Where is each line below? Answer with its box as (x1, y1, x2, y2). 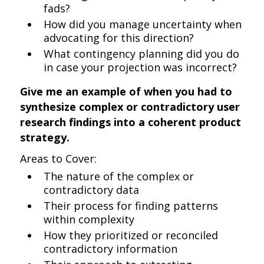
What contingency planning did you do (44, 47, 240, 61)
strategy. (20, 130, 70, 144)
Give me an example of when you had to (20, 84, 233, 98)
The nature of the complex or (44, 169, 194, 183)
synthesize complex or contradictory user (20, 100, 240, 114)
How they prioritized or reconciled (44, 228, 219, 242)
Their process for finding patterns (44, 199, 219, 213)
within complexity (44, 212, 135, 226)
